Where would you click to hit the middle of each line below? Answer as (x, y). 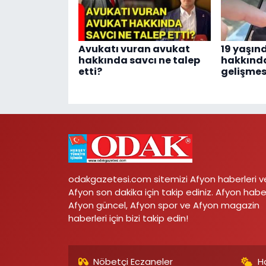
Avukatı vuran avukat (134, 49)
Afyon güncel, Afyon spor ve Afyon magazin (164, 205)
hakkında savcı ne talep (139, 61)
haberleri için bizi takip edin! (128, 218)
